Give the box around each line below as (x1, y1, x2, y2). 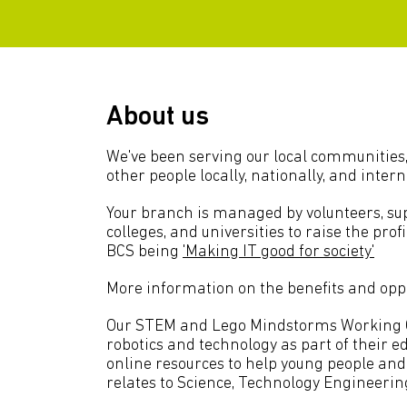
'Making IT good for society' (183, 243, 374, 261)
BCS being (106, 243, 183, 261)
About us (106, 104, 209, 132)
